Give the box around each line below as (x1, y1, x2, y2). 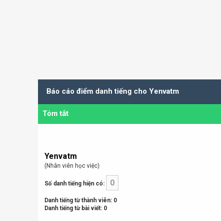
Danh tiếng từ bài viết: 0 (44, 205, 107, 212)
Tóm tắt (42, 109, 69, 118)
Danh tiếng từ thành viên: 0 (44, 197, 117, 204)
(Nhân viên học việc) (44, 162, 100, 169)
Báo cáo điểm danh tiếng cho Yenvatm (46, 87, 179, 96)
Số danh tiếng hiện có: (44, 180, 105, 187)
